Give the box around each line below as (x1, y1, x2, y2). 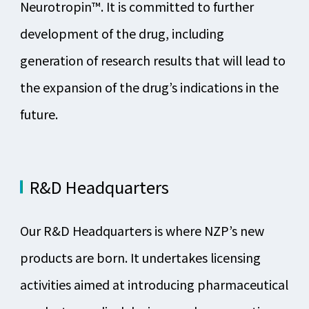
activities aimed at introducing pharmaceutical (19, 275, 288, 294)
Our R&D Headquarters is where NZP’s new (19, 221, 264, 240)
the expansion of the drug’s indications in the (19, 78, 279, 97)
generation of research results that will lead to (19, 51, 286, 70)
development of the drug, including (19, 24, 224, 43)
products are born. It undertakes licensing (19, 248, 261, 267)
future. (19, 105, 58, 123)
